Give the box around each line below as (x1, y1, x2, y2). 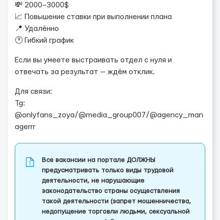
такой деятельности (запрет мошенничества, (42, 198, 191, 205)
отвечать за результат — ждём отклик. (15, 68, 155, 76)
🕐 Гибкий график (15, 37, 74, 44)
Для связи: (15, 88, 52, 95)
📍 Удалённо (15, 25, 59, 32)
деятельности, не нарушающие (42, 177, 144, 184)
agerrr (15, 123, 35, 131)
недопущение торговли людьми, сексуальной (42, 208, 190, 215)
